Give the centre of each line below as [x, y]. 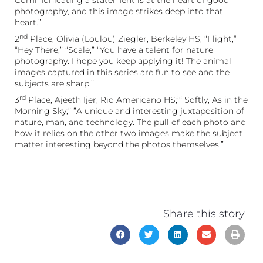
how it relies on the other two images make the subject [129, 133]
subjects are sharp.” [54, 83]
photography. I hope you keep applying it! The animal [123, 61]
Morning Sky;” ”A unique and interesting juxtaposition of [129, 111]
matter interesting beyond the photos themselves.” [119, 144]
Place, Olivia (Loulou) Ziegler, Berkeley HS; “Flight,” [132, 38]
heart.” [28, 22]
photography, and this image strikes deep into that [119, 11]
